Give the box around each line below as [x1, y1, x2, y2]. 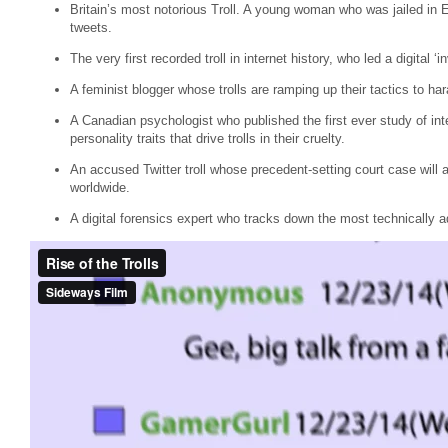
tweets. [70, 20, 112, 35]
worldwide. [70, 180, 130, 195]
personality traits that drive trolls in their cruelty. [70, 131, 345, 146]
